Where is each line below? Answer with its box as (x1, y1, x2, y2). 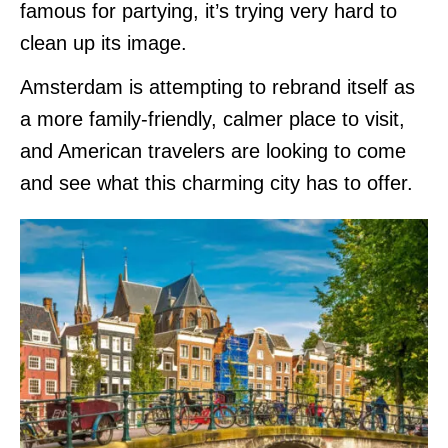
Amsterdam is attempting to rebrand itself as (20, 75, 415, 98)
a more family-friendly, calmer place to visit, (20, 107, 405, 130)
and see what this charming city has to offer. (20, 171, 419, 194)
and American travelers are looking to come (20, 139, 406, 162)
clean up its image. (20, 31, 187, 54)
